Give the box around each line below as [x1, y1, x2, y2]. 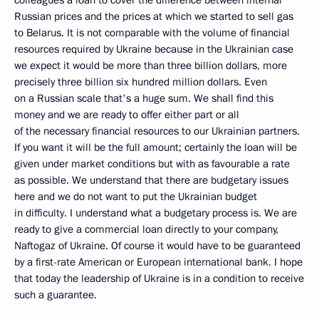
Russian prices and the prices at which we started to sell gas [14, 9, 293, 23]
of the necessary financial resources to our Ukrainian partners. [14, 124, 300, 138]
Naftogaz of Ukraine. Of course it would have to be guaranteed [14, 239, 300, 253]
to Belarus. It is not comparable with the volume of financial [14, 26, 290, 40]
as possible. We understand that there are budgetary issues [14, 173, 288, 187]
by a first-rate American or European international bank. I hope [14, 255, 303, 269]
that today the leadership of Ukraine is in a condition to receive [14, 271, 304, 286]
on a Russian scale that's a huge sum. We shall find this [14, 91, 273, 105]
